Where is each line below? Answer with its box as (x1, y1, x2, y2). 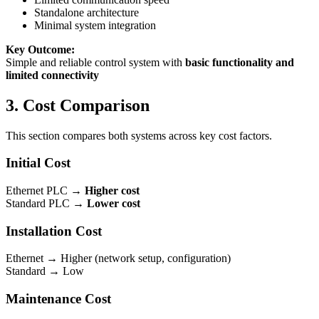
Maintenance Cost (6, 291, 111, 307)
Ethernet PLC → (6, 184, 85, 197)
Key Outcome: (6, 43, 75, 56)
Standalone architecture (34, 6, 139, 19)
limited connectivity (6, 68, 99, 81)
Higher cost (85, 184, 140, 197)
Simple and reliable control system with (6, 56, 185, 68)
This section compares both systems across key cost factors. (6, 129, 272, 142)
